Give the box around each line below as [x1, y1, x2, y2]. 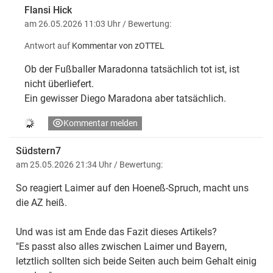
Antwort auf [24, 40, 70, 51]
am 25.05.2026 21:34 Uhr [16, 159, 114, 169]
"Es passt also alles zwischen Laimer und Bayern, [16, 240, 227, 252]
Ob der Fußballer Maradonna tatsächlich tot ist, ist [24, 63, 239, 75]
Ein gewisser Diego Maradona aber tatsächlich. [24, 92, 226, 104]
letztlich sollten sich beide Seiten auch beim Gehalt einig [16, 255, 257, 267]
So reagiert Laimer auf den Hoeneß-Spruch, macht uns [16, 182, 249, 194]
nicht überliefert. [24, 77, 94, 90]
